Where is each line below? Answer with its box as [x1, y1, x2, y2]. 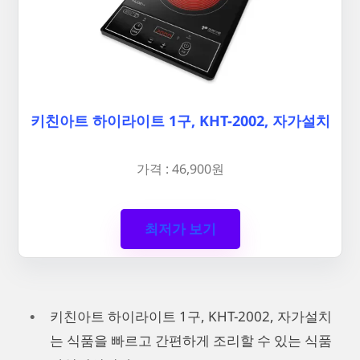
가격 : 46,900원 [136, 159, 224, 178]
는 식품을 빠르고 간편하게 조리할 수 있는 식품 [50, 331, 332, 350]
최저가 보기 [144, 219, 216, 239]
